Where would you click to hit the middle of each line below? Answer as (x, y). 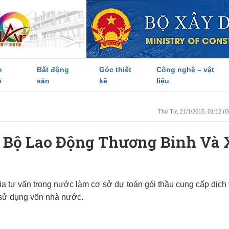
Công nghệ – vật (186, 70)
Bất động (53, 70)
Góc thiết (115, 70)
